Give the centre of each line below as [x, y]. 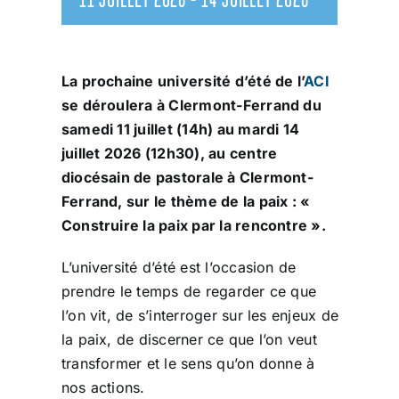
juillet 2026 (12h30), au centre [169, 153]
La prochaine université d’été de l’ [183, 81]
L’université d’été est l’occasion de [179, 267]
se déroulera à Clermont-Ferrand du [191, 105]
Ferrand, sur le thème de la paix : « [186, 201]
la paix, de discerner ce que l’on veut [189, 339]
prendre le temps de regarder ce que [189, 291]
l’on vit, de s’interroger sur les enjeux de [200, 315]
